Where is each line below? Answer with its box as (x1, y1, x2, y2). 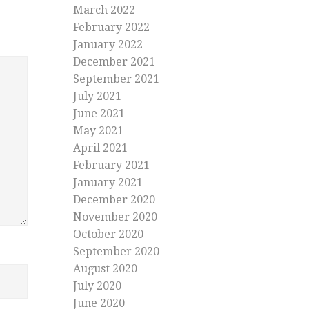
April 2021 (73, 141, 128, 155)
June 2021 (73, 107, 125, 121)
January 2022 (73, 38, 143, 52)
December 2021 (73, 55, 155, 69)
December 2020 (73, 193, 155, 207)
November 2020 (73, 210, 157, 224)
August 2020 (73, 262, 137, 276)
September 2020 (73, 245, 159, 259)
